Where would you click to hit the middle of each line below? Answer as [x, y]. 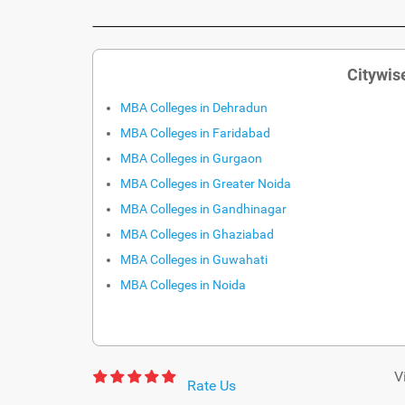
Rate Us [212, 385]
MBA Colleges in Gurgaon [191, 158]
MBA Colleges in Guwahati [194, 259]
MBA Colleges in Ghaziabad [197, 234]
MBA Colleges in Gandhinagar [203, 208]
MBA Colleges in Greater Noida [206, 183]
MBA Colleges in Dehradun [194, 107]
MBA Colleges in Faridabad [195, 132]
